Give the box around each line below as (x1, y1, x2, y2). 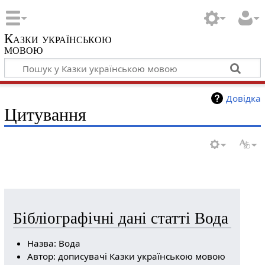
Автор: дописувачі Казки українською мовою (27, 250, 226, 263)
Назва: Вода (27, 237, 81, 250)
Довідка (226, 92, 261, 104)
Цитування (4, 104, 86, 125)
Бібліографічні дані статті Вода (12, 209, 228, 228)
